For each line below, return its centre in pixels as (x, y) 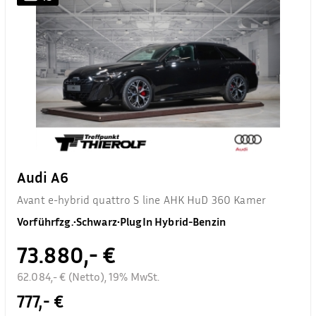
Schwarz (96, 221)
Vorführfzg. (45, 221)
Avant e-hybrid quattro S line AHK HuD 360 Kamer (142, 199)
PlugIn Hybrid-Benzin (173, 221)
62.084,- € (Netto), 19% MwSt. (89, 276)
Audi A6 (43, 177)
